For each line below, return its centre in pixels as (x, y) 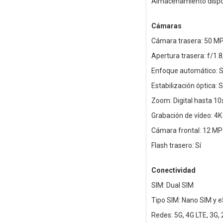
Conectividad (173, 170)
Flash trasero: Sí (176, 146)
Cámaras (166, 26)
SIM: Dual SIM (172, 185)
